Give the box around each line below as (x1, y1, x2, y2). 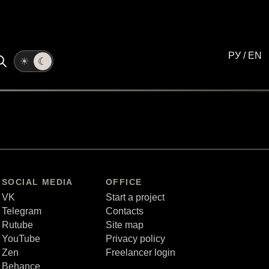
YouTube (2, 234, 40, 244)
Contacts (106, 206, 144, 217)
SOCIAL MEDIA (2, 177, 73, 187)
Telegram (2, 206, 41, 217)
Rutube (2, 220, 33, 231)
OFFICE (106, 177, 142, 187)
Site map (106, 220, 144, 231)
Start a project (106, 192, 165, 203)
